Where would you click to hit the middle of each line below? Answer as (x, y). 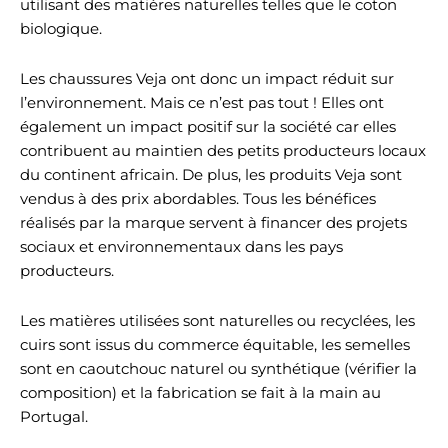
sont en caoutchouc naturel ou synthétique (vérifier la (218, 369)
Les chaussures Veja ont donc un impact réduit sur (207, 79)
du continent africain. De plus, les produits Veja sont (211, 175)
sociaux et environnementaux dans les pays (181, 247)
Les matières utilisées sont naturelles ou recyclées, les (217, 321)
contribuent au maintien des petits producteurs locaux (223, 151)
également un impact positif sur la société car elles (208, 127)
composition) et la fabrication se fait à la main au (200, 393)
